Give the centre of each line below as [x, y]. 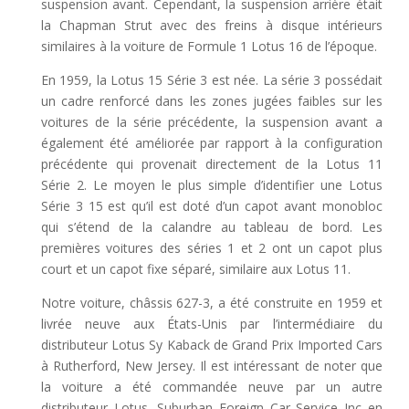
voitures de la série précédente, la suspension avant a [211, 121]
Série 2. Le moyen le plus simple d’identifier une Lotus [211, 184]
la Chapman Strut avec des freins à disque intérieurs [211, 25]
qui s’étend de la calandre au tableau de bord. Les [211, 226]
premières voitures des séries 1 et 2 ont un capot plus [211, 247]
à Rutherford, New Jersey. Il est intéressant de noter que [211, 365]
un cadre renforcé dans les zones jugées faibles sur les [211, 100]
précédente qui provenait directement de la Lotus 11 [211, 163]
